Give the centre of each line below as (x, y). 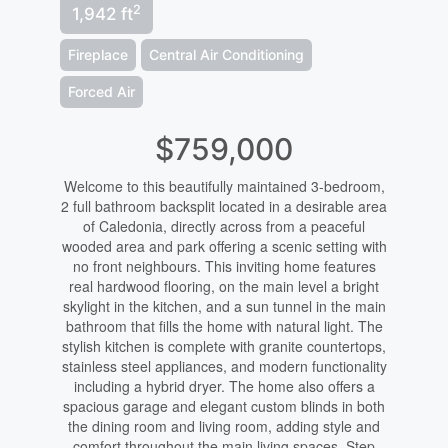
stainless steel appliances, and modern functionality (224, 366)
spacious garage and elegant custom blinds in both (224, 406)
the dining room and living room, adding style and (224, 426)
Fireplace (97, 55)
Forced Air (101, 92)
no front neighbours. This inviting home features (224, 266)
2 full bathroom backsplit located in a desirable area (224, 206)
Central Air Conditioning (226, 55)
